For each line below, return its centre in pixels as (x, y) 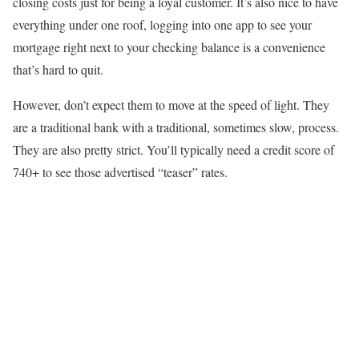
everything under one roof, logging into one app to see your (162, 25)
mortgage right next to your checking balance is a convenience (169, 47)
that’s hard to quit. (58, 70)
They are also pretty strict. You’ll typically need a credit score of (173, 150)
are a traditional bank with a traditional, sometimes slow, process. (176, 127)
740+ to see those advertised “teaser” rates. (120, 172)
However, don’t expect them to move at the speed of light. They (171, 105)
